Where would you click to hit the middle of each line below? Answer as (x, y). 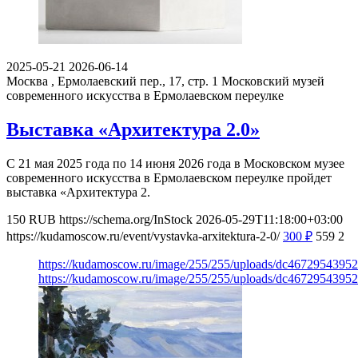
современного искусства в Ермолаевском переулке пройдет (169, 177)
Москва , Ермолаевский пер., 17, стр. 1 (112, 81)
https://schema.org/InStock (126, 219)
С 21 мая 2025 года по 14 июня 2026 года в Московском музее (175, 163)
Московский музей (273, 81)
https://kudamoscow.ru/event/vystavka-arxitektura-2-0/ (143, 236)
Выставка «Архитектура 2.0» (133, 129)
